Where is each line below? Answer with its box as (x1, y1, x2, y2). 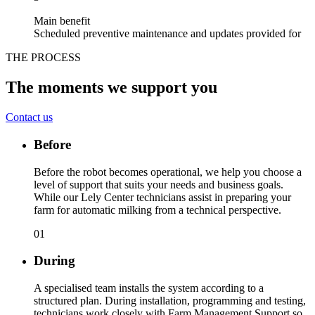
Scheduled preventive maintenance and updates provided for (34, 27, 301, 40)
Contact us (6, 111, 53, 124)
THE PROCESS (6, 51, 81, 64)
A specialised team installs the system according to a (34, 282, 264, 295)
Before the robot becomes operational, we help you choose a (34, 165, 302, 178)
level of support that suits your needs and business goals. (34, 178, 283, 191)
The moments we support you (6, 78, 217, 97)
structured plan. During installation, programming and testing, (34, 295, 306, 307)
